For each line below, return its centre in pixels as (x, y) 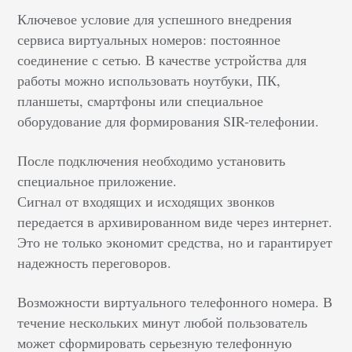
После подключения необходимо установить (152, 161)
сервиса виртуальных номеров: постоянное (149, 40)
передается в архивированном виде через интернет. (175, 222)
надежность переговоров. (95, 263)
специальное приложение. (97, 181)
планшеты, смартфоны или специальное (141, 101)
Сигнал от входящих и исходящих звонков (147, 202)
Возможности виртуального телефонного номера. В (175, 302)
